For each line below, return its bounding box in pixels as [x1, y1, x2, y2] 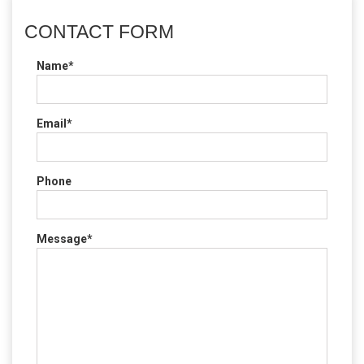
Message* [37, 232, 93, 246]
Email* [37, 117, 72, 131]
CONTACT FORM [24, 21, 174, 43]
